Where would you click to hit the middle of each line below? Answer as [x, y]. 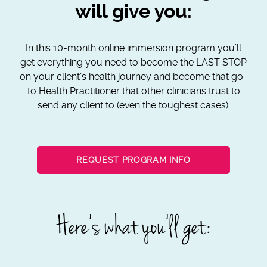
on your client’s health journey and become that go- [133, 77]
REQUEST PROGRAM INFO [133, 160]
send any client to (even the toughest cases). [133, 105]
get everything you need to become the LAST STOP [133, 62]
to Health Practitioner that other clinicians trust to [133, 91]
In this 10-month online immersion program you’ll [133, 48]
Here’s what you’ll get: [133, 226]
